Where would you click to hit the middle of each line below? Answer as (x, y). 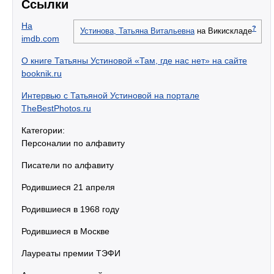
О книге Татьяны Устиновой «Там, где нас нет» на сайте (134, 61)
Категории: (43, 131)
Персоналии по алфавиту (73, 143)
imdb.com (40, 39)
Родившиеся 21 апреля (68, 187)
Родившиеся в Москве (65, 231)
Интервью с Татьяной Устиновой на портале (110, 96)
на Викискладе (223, 31)
